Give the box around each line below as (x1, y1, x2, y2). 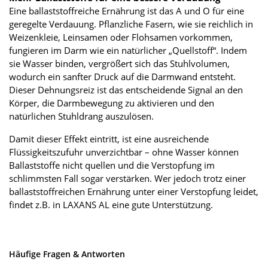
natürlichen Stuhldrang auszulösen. (9, 109, 154, 122)
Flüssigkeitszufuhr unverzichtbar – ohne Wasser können (9, 145, 239, 158)
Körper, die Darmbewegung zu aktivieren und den (9, 96, 214, 109)
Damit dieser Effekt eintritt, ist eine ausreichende (9, 132, 209, 145)
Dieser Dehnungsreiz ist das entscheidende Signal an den (9, 83, 243, 96)
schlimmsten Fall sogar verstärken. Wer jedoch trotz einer (9, 172, 246, 184)
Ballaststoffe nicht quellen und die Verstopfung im (9, 159, 215, 171)
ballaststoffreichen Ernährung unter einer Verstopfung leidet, (9, 185, 258, 197)
